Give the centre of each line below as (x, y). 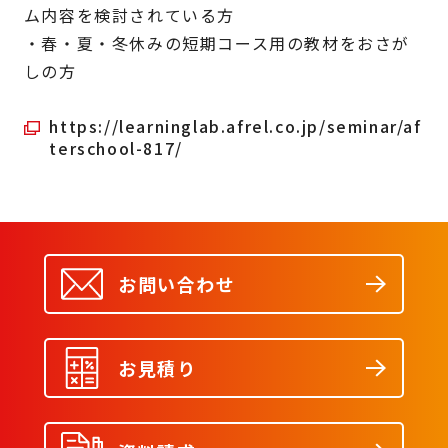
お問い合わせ (177, 284)
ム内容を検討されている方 (129, 15)
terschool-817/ (116, 148)
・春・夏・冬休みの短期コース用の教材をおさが (217, 43)
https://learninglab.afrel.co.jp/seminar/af (235, 126)
